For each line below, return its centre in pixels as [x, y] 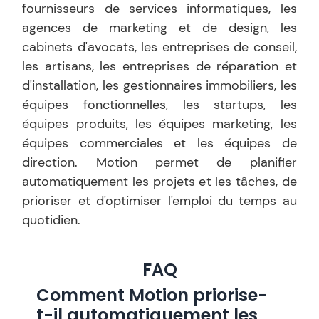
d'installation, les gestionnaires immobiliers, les [159, 85]
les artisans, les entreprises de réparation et [159, 66]
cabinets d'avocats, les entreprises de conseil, [159, 47]
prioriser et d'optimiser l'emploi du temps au [159, 201]
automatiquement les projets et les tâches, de [159, 182]
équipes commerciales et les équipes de [159, 143]
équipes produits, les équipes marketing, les [159, 124]
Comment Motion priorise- [152, 295]
